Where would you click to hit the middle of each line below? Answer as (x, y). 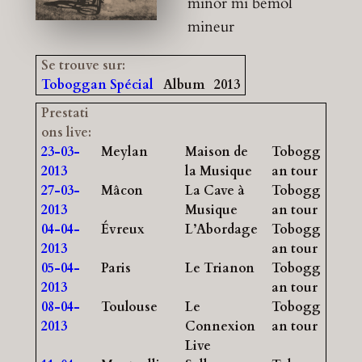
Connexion (220, 326)
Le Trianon (219, 268)
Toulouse (129, 307)
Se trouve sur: (83, 65)
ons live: (66, 132)
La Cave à (215, 190)
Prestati (65, 113)
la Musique (218, 171)
